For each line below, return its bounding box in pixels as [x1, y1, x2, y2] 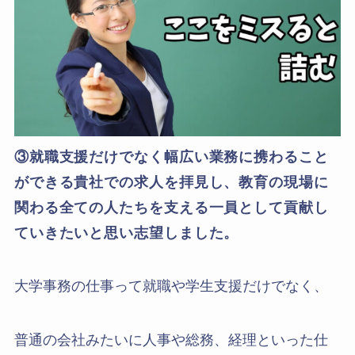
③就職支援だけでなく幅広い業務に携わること [13, 148, 329, 165]
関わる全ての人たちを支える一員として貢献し [13, 199, 329, 216]
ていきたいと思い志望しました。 [13, 224, 239, 241]
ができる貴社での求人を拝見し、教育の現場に [13, 174, 329, 190]
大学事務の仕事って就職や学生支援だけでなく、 [13, 278, 328, 295]
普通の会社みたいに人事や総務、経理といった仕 [13, 332, 328, 349]
